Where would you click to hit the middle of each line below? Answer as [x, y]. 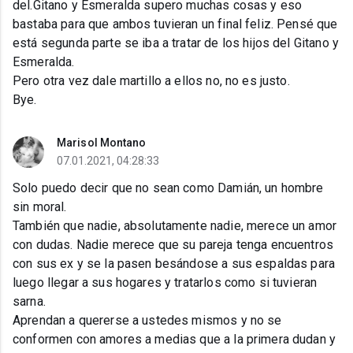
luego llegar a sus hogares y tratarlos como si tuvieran [165, 283]
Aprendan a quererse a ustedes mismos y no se [147, 321]
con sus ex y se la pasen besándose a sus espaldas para [174, 264]
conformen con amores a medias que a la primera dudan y [175, 340]
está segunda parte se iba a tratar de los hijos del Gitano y [176, 43]
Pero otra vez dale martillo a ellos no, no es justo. [151, 81]
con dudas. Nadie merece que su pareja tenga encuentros [173, 245]
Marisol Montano [102, 143]
